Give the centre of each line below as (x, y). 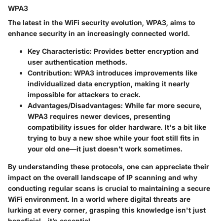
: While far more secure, (161, 106)
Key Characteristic (59, 51)
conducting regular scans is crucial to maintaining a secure (109, 188)
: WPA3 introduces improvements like (134, 73)
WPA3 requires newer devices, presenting (99, 116)
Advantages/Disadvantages (74, 106)
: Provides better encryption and (144, 51)
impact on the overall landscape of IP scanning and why (103, 178)
